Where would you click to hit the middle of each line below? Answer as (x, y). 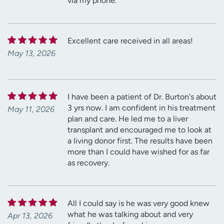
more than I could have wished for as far (138, 152)
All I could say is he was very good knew (138, 203)
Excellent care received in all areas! (130, 41)
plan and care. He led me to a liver (128, 119)
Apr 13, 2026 (30, 216)
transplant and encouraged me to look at (139, 130)
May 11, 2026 (31, 109)
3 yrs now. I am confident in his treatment (141, 108)
